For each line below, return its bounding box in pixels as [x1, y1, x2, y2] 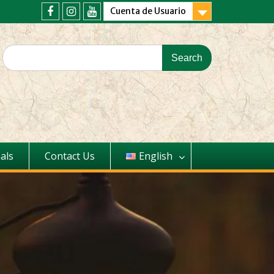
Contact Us [45, 149, 95, 163]
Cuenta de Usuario [110, 6, 186, 17]
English [138, 149, 172, 163]
